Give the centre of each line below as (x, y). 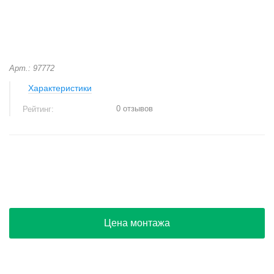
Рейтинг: (39, 109)
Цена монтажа (137, 223)
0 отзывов (135, 109)
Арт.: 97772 (32, 68)
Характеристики (60, 88)
